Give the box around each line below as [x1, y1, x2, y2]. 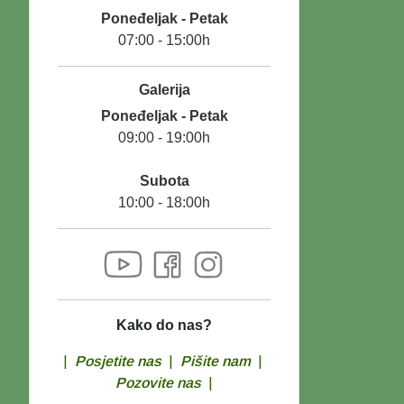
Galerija [138, 82, 190, 98]
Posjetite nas [74, 353, 161, 369]
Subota [139, 173, 189, 189]
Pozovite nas [115, 375, 208, 390]
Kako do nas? [116, 317, 212, 333]
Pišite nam [179, 353, 251, 369]
